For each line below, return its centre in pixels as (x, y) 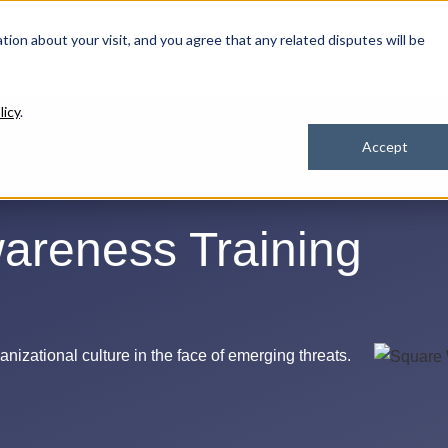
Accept (385, 147)
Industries (300, 62)
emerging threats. (289, 355)
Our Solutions (170, 62)
